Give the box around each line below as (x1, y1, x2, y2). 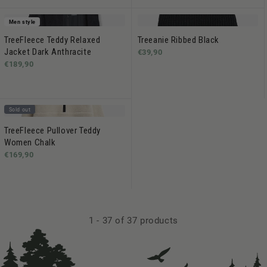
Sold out (8, 106, 31, 113)
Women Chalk (4, 137, 56, 148)
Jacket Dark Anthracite (4, 46, 92, 57)
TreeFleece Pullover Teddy (4, 125, 101, 136)
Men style (8, 18, 36, 25)
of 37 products (112, 215, 178, 226)
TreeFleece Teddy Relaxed (4, 35, 101, 45)
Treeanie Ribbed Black (137, 35, 220, 45)
